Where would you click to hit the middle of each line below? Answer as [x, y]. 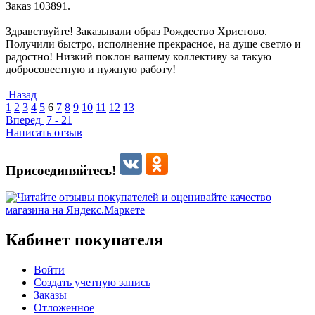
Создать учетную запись [92, 283]
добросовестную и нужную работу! [91, 69]
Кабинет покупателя [84, 240]
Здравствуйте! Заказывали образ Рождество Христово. [136, 31]
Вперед [23, 120]
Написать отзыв [44, 132]
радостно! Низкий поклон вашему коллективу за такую [139, 56]
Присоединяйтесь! [63, 170]
